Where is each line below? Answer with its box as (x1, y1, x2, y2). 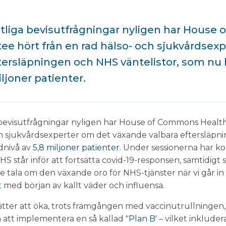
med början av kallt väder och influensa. (2, 181, 164, 190)
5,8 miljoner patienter (33, 143, 120, 152)
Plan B (129, 214, 155, 223)
